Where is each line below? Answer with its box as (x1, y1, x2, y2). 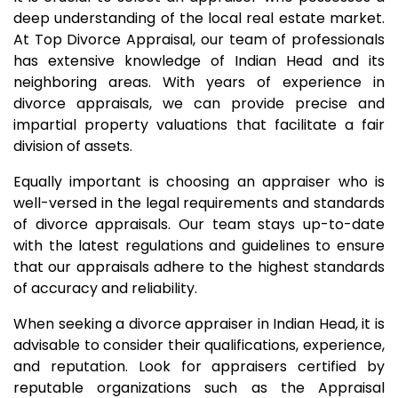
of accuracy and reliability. (13, 278, 197, 298)
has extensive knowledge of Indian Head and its (13, 51, 385, 71)
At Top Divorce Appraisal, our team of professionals (13, 29, 385, 50)
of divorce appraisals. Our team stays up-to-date (13, 214, 385, 235)
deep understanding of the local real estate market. (13, 8, 385, 28)
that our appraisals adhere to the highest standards (13, 257, 385, 277)
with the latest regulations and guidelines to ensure (13, 235, 385, 256)
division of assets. (13, 136, 132, 156)
